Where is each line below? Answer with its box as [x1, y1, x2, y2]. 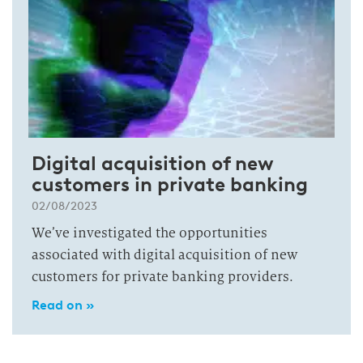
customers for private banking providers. [32, 268, 293, 285]
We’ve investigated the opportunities [32, 224, 267, 241]
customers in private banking [32, 173, 308, 196]
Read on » [32, 297, 94, 313]
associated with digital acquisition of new [32, 246, 297, 263]
